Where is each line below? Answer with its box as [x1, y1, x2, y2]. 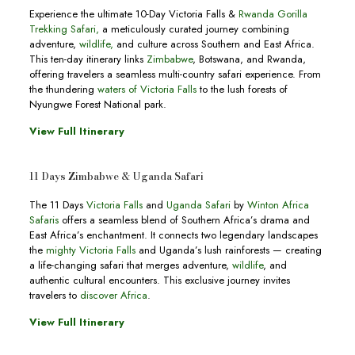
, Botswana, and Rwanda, [192, 52, 306, 67]
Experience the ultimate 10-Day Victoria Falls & [29, 6, 235, 22]
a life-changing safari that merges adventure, [29, 258, 232, 273]
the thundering [29, 82, 97, 97]
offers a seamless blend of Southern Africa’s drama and [58, 212, 310, 228]
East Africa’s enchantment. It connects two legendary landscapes [29, 227, 318, 243]
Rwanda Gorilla [235, 6, 307, 22]
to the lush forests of [196, 82, 288, 97]
